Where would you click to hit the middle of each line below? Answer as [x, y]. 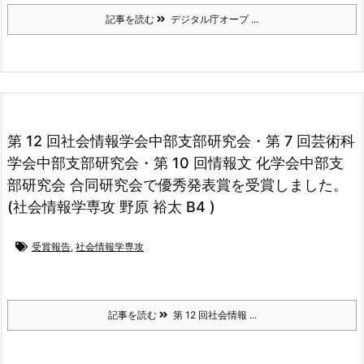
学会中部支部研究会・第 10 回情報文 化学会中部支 [175, 162]
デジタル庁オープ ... [212, 19]
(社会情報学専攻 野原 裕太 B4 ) [111, 206]
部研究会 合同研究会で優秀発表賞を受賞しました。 [178, 184]
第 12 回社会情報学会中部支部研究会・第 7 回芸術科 [181, 141]
